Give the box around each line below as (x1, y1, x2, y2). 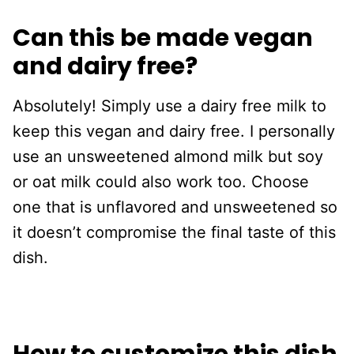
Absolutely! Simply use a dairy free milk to (13, 96, 326, 115)
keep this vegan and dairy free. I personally (13, 122, 335, 141)
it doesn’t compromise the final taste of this (13, 223, 336, 242)
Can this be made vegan (13, 21, 313, 55)
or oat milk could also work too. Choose (13, 172, 309, 191)
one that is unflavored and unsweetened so (13, 198, 337, 217)
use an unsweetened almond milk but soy (13, 147, 323, 166)
